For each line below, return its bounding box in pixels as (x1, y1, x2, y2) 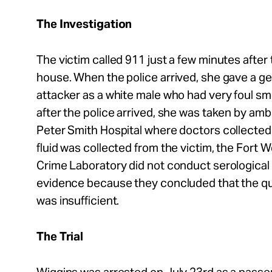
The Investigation (36, 16, 132, 31)
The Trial (36, 229, 86, 243)
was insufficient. (36, 193, 120, 208)
